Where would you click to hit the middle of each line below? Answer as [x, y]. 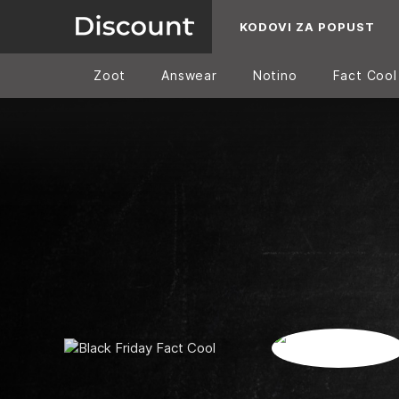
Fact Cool [365, 75]
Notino [275, 75]
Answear [189, 75]
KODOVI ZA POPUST [307, 27]
